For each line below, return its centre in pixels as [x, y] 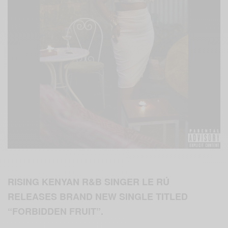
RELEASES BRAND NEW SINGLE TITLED [98, 196]
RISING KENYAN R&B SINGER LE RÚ [89, 181]
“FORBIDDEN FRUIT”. [56, 211]
